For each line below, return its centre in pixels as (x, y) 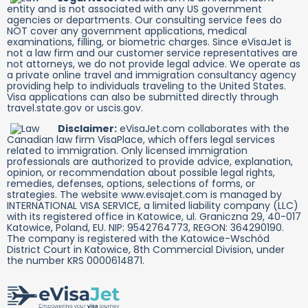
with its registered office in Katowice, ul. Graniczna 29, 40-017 (154, 217)
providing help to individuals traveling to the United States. (146, 86)
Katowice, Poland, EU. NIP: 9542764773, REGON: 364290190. (145, 228)
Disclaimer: (87, 129)
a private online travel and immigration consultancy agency (152, 75)
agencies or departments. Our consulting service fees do (144, 20)
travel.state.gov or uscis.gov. (75, 108)
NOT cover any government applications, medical (127, 31)
